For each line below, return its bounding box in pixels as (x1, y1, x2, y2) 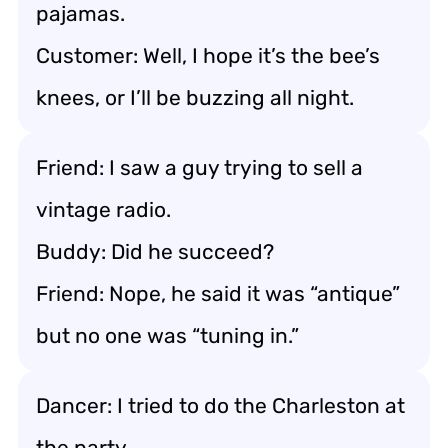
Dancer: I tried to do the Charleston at (36, 392, 405, 418)
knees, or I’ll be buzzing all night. (36, 84, 354, 110)
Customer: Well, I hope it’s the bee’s (36, 42, 380, 68)
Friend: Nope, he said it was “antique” (36, 280, 400, 306)
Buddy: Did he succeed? (36, 238, 274, 264)
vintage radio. (36, 196, 171, 222)
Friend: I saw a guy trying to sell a (36, 154, 363, 180)
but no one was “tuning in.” (36, 322, 299, 348)
